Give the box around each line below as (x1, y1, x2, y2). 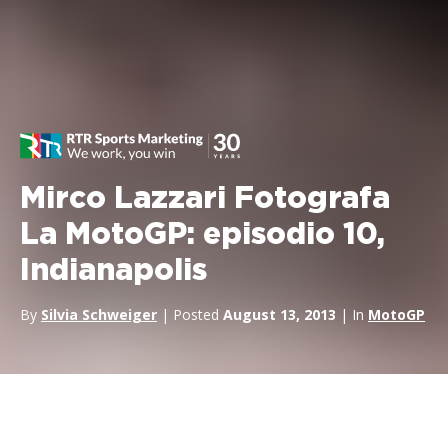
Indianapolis (20, 256, 207, 286)
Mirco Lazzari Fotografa (20, 184, 390, 214)
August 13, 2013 (223, 305, 336, 324)
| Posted (157, 305, 223, 324)
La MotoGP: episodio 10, (20, 220, 385, 250)
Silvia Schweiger (41, 305, 157, 324)
